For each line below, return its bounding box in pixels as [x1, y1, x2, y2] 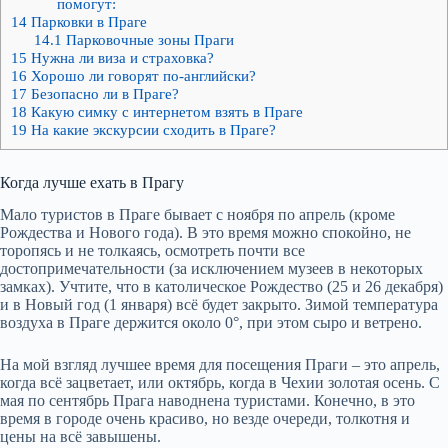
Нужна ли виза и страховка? [27, 48, 214, 66]
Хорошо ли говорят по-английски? [27, 66, 256, 84]
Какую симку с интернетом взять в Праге [27, 102, 303, 120]
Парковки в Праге [27, 12, 147, 30]
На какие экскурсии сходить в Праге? [27, 120, 276, 138]
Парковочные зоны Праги [61, 30, 234, 48]
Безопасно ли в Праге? [27, 84, 179, 102]
